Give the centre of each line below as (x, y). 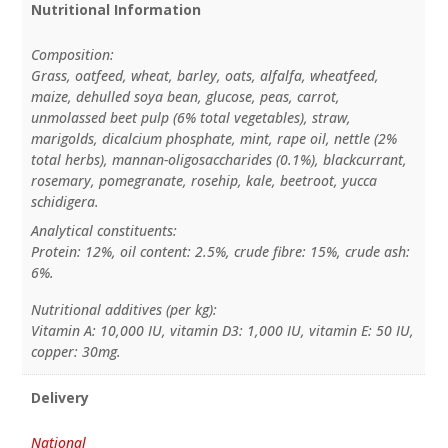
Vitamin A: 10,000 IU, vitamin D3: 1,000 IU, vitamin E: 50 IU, (222, 330)
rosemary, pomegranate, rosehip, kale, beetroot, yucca (203, 180)
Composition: (72, 54)
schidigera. (64, 201)
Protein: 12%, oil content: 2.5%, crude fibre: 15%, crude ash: (220, 251)
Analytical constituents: (103, 230)
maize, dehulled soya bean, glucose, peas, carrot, (185, 96)
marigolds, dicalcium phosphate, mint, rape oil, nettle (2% (213, 138)
